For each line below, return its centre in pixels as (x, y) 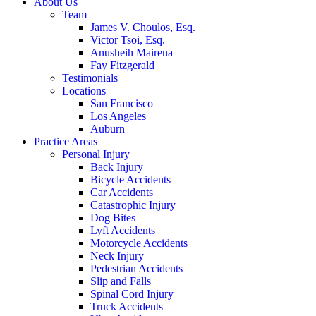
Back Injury (117, 167)
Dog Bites (113, 218)
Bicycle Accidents (130, 180)
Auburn (108, 129)
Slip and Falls (121, 281)
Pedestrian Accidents (136, 268)
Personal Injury (96, 154)
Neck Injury (117, 256)
